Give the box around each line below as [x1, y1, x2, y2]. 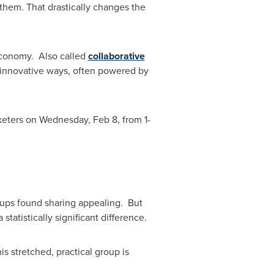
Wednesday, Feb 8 [39, 113, 117, 127]
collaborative [87, 49, 145, 63]
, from [117, 113, 144, 127]
